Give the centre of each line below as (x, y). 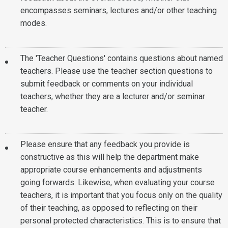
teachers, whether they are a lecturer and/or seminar (113, 96)
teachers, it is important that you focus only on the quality (121, 195)
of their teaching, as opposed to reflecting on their (109, 208)
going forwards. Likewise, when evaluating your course (118, 182)
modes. (34, 23)
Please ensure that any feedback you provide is (105, 144)
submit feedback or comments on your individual (107, 84)
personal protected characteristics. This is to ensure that (121, 221)
